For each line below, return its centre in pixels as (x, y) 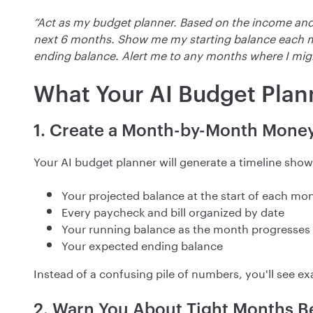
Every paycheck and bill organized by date (173, 211)
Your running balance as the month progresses (186, 228)
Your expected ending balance (142, 245)
